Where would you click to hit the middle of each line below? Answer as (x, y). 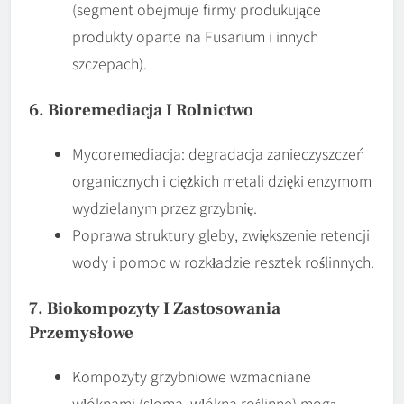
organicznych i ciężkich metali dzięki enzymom (222, 180)
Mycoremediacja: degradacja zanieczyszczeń (218, 153)
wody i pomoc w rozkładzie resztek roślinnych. (223, 261)
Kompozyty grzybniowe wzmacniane (192, 376)
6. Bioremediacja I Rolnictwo (141, 110)
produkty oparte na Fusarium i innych (195, 36)
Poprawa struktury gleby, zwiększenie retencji (221, 234)
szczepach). (110, 63)
